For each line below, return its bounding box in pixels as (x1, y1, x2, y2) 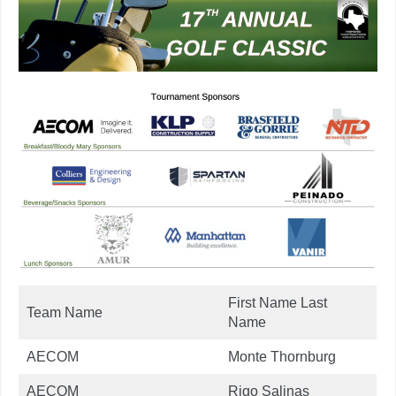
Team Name (27, 304, 103, 320)
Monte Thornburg (228, 348, 336, 364)
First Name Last (228, 294, 327, 310)
